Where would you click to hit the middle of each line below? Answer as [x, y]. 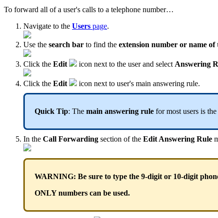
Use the [36, 44]
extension [135, 44]
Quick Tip [51, 111]
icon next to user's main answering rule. [138, 83]
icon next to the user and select [126, 64]
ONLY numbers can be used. [82, 193]
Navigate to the [48, 26]
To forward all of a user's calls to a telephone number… [89, 9]
